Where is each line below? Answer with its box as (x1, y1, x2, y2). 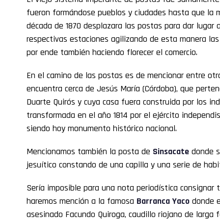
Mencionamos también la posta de (27, 145, 153, 157)
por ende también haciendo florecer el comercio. (27, 46, 202, 58)
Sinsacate (153, 145, 189, 157)
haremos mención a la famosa (27, 195, 137, 207)
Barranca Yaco (137, 195, 190, 207)
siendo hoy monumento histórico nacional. (27, 122, 177, 134)
